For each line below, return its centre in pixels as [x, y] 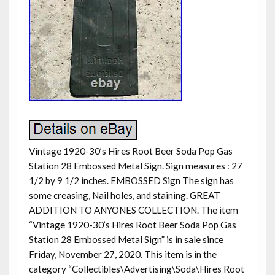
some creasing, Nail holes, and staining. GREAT [124, 195]
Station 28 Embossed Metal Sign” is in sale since [126, 239]
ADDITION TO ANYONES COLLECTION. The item [133, 210]
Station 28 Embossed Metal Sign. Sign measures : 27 [135, 165]
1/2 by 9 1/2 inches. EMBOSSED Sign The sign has [131, 180]
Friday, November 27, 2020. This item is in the [122, 254]
